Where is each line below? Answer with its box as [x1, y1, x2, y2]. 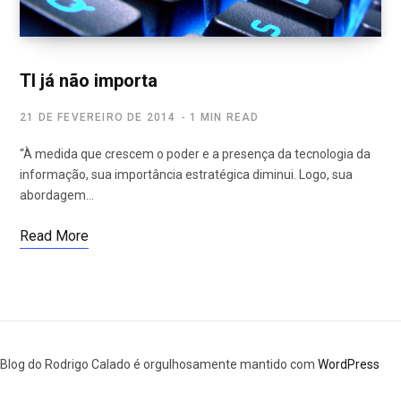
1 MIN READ [189, 111, 260, 124]
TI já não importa [20, 70, 158, 92]
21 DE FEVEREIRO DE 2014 [20, 111, 176, 124]
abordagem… [20, 188, 94, 203]
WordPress [318, 357, 380, 372]
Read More [20, 227, 89, 245]
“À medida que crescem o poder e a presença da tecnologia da [20, 147, 371, 162]
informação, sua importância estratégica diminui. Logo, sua [20, 167, 353, 183]
